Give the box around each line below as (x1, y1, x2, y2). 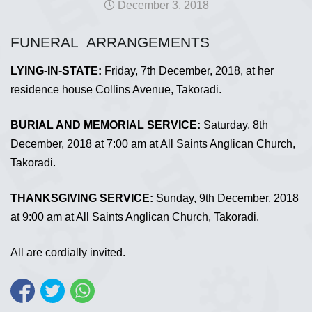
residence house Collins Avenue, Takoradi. (10, 83, 221, 95)
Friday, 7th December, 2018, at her (102, 64, 274, 77)
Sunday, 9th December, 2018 (153, 192, 299, 204)
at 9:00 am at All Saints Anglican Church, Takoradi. (10, 210, 259, 223)
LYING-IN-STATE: (10, 64, 102, 77)
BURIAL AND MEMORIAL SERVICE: (10, 118, 201, 131)
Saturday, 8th (201, 118, 268, 131)
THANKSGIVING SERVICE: (10, 192, 153, 204)
